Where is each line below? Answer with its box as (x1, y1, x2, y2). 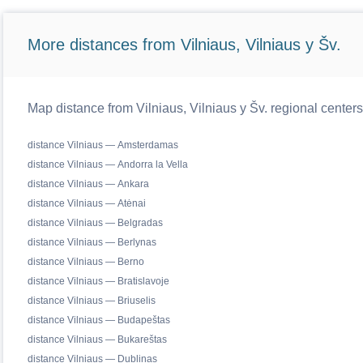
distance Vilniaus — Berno (27, 256, 144, 267)
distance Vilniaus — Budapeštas (27, 314, 170, 326)
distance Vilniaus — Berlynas (27, 237, 156, 248)
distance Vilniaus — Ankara (27, 178, 149, 190)
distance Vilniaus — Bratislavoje (27, 275, 169, 287)
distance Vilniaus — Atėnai (27, 198, 146, 209)
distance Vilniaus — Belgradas (27, 217, 163, 228)
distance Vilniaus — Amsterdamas (27, 139, 178, 151)
